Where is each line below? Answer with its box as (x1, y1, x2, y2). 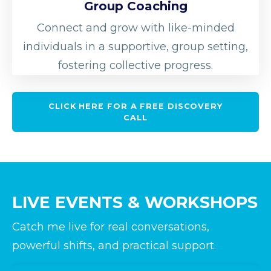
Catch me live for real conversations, (12, 220, 209, 233)
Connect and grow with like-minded (36, 21, 235, 34)
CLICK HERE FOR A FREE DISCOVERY (48, 101, 223, 111)
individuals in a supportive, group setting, (23, 39, 248, 53)
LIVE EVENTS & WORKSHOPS (12, 192, 258, 212)
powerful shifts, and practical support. (12, 238, 216, 252)
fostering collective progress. (58, 58, 213, 72)
